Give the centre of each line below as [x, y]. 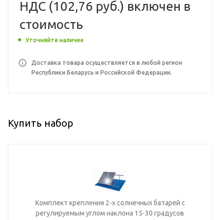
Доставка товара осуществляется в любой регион [107, 63]
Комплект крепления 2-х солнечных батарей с [110, 203]
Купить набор [41, 123]
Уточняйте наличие [55, 40]
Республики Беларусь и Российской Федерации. [102, 72]
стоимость [51, 24]
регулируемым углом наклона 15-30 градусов [110, 213]
